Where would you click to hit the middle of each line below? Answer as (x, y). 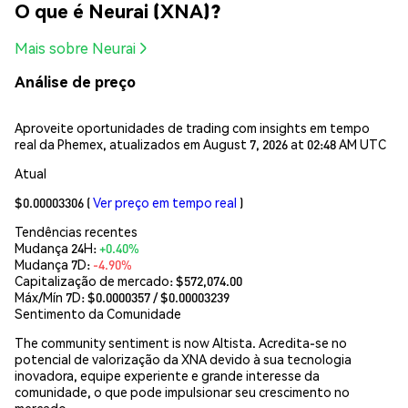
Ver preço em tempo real (165, 202)
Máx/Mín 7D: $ (55, 296)
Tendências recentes (76, 231)
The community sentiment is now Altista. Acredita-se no (181, 342)
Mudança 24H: (57, 247)
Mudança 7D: (54, 264)
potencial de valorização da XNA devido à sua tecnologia (183, 358)
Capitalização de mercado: (95, 280)
